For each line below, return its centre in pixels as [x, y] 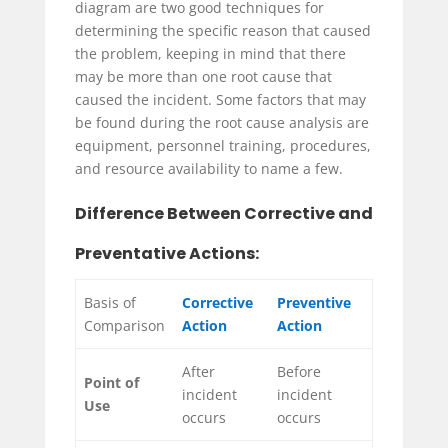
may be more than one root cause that [203, 77]
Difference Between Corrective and [223, 214]
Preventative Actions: [166, 254]
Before [299, 371]
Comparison [124, 325]
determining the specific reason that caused [222, 31]
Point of [111, 382]
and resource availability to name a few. [210, 169]
